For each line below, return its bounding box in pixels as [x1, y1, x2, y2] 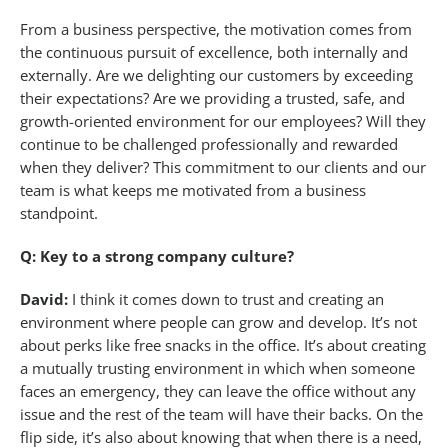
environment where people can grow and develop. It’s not [20, 312, 417, 333]
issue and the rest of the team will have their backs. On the [20, 404, 423, 425]
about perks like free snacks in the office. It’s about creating [20, 335, 426, 356]
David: [20, 289, 68, 310]
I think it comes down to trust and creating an [68, 289, 384, 310]
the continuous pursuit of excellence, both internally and [20, 42, 408, 63]
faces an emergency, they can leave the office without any [20, 381, 416, 402]
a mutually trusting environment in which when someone [20, 358, 415, 379]
